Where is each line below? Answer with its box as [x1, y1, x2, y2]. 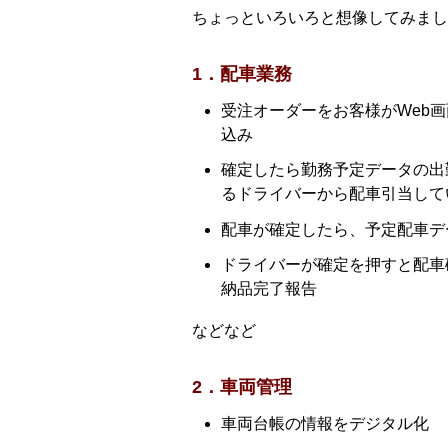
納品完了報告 [221, 279, 317, 297]
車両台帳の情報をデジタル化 [221, 414, 429, 432]
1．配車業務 [192, 64, 292, 84]
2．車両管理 [192, 376, 292, 397]
